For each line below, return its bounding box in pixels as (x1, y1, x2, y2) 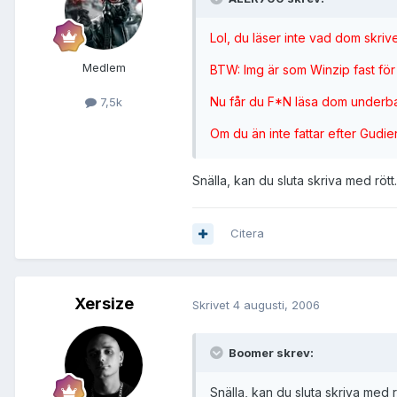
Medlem (82, 60, 126, 75)
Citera (230, 226, 264, 241)
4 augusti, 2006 (233, 297, 320, 312)
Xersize (74, 294, 134, 314)
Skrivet (192, 297, 233, 312)
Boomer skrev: (226, 346, 314, 361)
